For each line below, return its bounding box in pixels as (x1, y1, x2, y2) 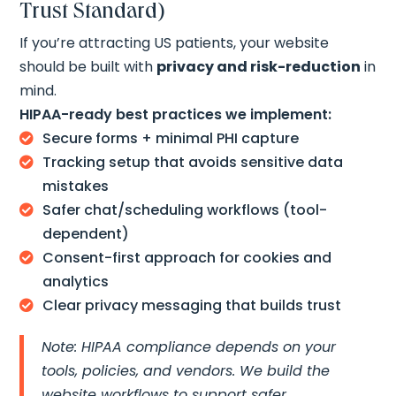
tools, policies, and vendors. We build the (42, 361, 331, 382)
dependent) (42, 224, 130, 245)
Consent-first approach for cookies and (42, 247, 332, 269)
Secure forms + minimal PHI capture (42, 128, 300, 149)
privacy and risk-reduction (156, 57, 362, 78)
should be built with (19, 57, 157, 78)
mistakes (42, 176, 110, 197)
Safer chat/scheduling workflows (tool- (42, 200, 328, 221)
